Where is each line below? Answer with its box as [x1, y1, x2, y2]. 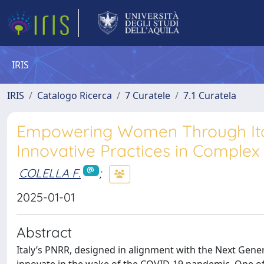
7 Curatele [125, 89, 170, 102]
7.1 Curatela [183, 89, 236, 102]
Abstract [16, 223, 72, 241]
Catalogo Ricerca [37, 89, 112, 102]
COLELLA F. [19, 165, 81, 180]
